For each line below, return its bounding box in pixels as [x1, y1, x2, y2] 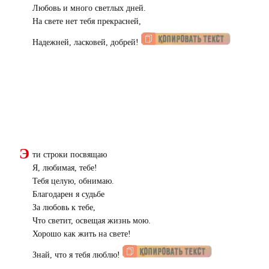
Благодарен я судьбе [32, 190, 104, 199]
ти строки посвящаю [32, 150, 107, 160]
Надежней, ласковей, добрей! [32, 38, 141, 47]
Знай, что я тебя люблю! [32, 250, 122, 260]
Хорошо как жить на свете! [32, 229, 131, 239]
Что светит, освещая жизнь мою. [32, 216, 151, 226]
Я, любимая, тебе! [32, 163, 97, 173]
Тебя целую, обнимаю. [32, 177, 114, 186]
